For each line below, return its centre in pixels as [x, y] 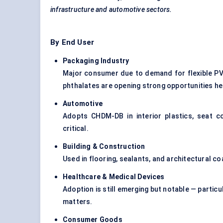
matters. [78, 202]
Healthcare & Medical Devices [114, 177]
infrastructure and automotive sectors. [111, 10]
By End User [72, 43]
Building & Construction [104, 147]
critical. [76, 129]
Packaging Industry [96, 61]
